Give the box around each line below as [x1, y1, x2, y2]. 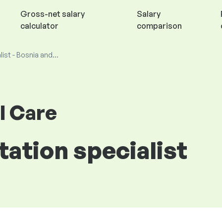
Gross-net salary [20, 9, 85, 19]
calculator [20, 21, 58, 31]
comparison [137, 21, 182, 31]
